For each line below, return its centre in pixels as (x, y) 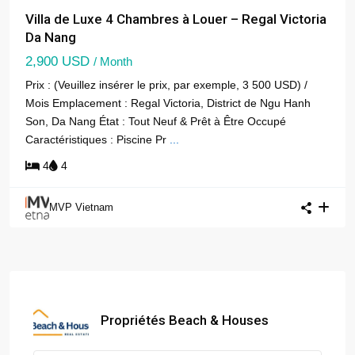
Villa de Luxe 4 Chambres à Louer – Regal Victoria (176, 19)
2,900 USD (59, 62)
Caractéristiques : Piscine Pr (97, 140)
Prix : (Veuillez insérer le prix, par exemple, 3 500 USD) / (166, 85)
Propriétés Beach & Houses (185, 321)
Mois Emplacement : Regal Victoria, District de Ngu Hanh (168, 103)
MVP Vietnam (81, 208)
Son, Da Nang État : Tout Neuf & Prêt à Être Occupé (156, 122)
